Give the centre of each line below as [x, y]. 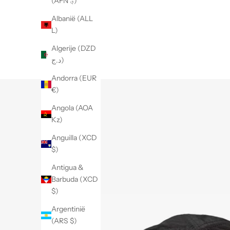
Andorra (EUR [74, 78]
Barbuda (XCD [75, 179]
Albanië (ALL [72, 19]
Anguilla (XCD [74, 138]
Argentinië [68, 209]
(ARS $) [64, 221]
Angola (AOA [72, 108]
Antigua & [68, 168]
